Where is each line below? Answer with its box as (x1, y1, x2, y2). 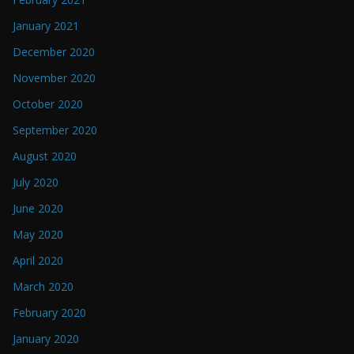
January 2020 (13, 331, 79, 347)
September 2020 (13, 122, 97, 138)
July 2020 (13, 175, 58, 190)
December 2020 (13, 44, 95, 60)
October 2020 (13, 96, 83, 112)
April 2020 (13, 253, 63, 269)
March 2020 (13, 279, 73, 295)
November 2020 (13, 70, 96, 86)
